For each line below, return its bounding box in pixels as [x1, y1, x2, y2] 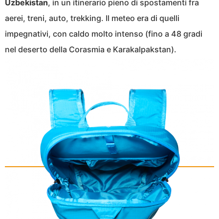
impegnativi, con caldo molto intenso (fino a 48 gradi [5, 29, 202, 39]
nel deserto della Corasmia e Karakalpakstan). [5, 44, 176, 55]
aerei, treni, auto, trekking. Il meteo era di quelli [5, 13, 179, 23]
